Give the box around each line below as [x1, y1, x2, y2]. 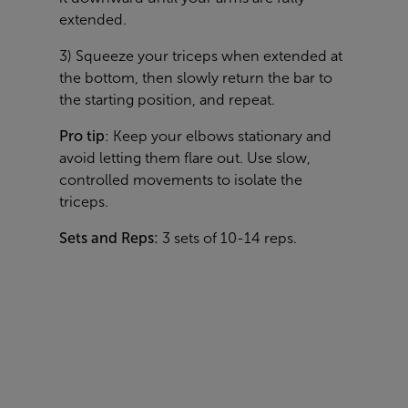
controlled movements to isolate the [59, 172, 302, 189]
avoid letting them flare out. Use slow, [59, 150, 311, 167]
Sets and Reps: [59, 230, 158, 247]
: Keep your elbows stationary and [105, 128, 331, 145]
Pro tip [59, 128, 105, 145]
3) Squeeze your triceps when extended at [59, 48, 342, 65]
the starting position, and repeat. [59, 92, 275, 108]
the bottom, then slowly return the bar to [59, 70, 332, 87]
